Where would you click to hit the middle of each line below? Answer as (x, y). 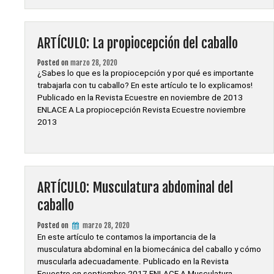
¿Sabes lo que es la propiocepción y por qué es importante (146, 73)
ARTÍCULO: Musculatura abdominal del (135, 187)
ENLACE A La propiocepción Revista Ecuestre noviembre (142, 110)
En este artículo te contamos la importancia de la (127, 237)
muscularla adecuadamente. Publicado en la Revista (133, 261)
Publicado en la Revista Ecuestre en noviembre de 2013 (140, 98)
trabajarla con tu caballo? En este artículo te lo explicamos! (145, 85)
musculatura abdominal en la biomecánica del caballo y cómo (149, 249)
